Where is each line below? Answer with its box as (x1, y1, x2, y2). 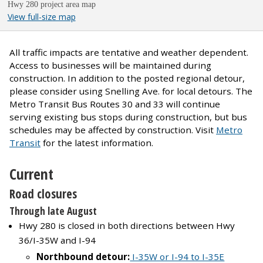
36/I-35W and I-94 (19, 234, 96, 246)
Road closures (9, 185, 77, 202)
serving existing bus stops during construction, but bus (9, 110, 247, 123)
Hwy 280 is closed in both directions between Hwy (19, 219, 235, 231)
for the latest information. (41, 136, 153, 149)
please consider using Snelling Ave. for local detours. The (9, 85, 252, 97)
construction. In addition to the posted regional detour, (9, 72, 245, 84)
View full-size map (7, 11, 76, 22)
